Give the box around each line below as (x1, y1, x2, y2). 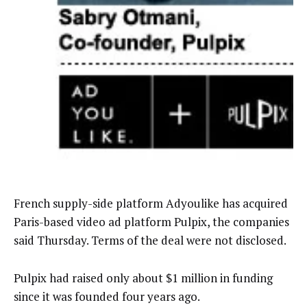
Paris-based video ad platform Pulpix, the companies (14, 214, 289, 230)
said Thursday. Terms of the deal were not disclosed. (14, 232, 286, 249)
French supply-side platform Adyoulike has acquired (14, 195, 288, 212)
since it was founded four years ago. (14, 288, 200, 304)
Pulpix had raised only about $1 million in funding (14, 269, 273, 286)
